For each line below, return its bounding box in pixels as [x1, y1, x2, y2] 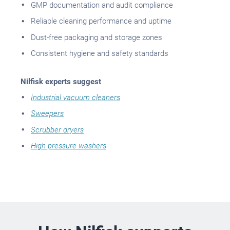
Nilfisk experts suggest [21, 76, 103, 86]
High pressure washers [31, 141, 106, 151]
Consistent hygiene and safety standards [31, 49, 168, 59]
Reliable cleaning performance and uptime [31, 16, 171, 26]
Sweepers [31, 109, 64, 119]
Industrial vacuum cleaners [31, 92, 120, 102]
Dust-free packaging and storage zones [31, 32, 162, 42]
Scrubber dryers [31, 125, 84, 135]
